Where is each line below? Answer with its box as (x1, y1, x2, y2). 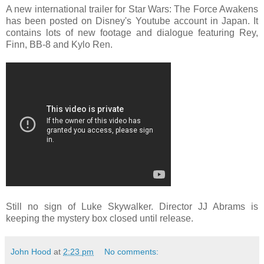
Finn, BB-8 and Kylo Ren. (6, 39, 113, 50)
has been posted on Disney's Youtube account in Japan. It (6, 16, 258, 27)
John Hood (11, 247, 51, 257)
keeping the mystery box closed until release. (6, 213, 193, 224)
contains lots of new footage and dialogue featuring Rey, (6, 28, 258, 38)
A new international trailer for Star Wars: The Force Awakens (6, 4, 258, 15)
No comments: (104, 247, 159, 257)
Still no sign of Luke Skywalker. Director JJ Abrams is (6, 202, 258, 212)
